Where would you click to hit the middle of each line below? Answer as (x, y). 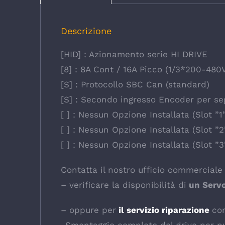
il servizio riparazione (162, 210)
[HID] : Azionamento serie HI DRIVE (134, 54)
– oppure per (88, 210)
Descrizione (86, 31)
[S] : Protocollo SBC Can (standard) (135, 84)
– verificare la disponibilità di (123, 185)
